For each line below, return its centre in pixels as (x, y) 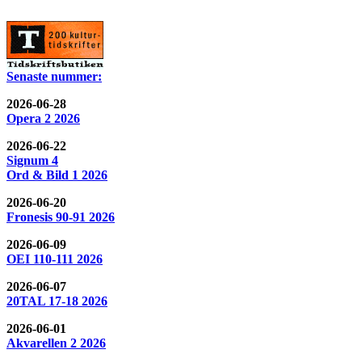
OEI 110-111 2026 (55, 259)
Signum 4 (32, 160)
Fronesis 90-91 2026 (61, 217)
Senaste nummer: (54, 76)
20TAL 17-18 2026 (57, 301)
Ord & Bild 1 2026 (57, 175)
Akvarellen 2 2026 (56, 343)
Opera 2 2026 (43, 118)
